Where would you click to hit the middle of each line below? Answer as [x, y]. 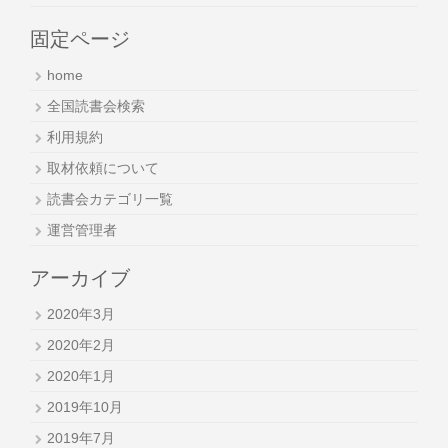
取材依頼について [103, 168]
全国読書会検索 [96, 106]
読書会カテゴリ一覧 [110, 199]
